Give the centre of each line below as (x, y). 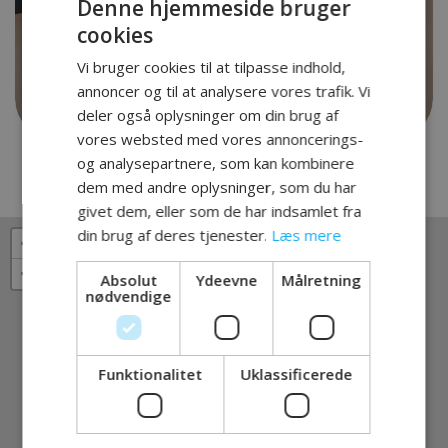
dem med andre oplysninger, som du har (217, 186)
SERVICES (127, 422)
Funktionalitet (150, 373)
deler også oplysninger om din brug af (208, 114)
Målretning (321, 279)
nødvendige (128, 295)
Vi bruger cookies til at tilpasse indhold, (211, 66)
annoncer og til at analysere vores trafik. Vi (224, 90)
